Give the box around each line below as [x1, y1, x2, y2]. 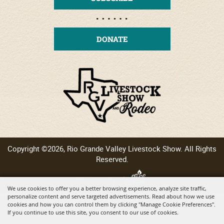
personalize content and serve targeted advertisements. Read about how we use [7, 192, 214, 200]
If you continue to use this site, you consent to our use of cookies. [7, 208, 178, 216]
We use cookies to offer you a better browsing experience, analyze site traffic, [7, 184, 206, 192]
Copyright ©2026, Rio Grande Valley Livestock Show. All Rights [7, 143, 216, 153]
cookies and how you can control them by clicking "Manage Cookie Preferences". [7, 200, 215, 208]
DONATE [96, 33, 128, 44]
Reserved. [95, 153, 128, 164]
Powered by [77, 174, 122, 184]
